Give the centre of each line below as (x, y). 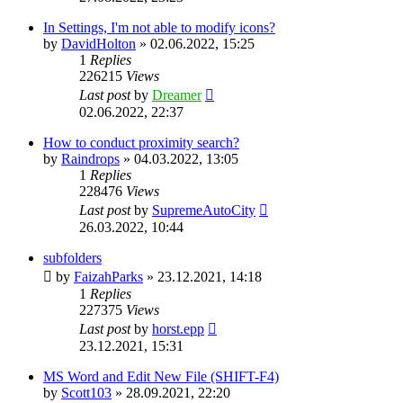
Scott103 (86, 393)
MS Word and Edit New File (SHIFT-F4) (161, 377)
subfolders (72, 258)
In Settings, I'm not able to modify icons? (159, 28)
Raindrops (90, 159)
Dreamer (177, 95)
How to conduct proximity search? (141, 143)
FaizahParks (108, 277)
